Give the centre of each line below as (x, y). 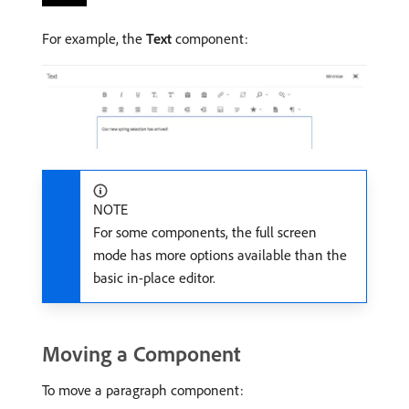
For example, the (94, 38)
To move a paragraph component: (143, 389)
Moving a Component (142, 353)
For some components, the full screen (205, 231)
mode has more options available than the (220, 254)
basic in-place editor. (154, 277)
